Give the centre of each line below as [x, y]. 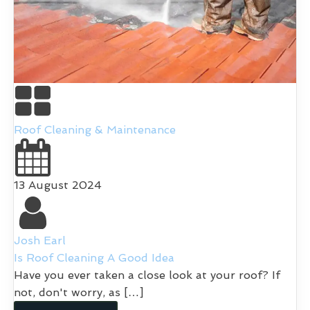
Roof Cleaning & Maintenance [95, 129]
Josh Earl [40, 240]
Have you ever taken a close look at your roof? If [147, 275]
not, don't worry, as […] [79, 292]
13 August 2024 [58, 185]
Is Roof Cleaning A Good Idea [94, 257]
